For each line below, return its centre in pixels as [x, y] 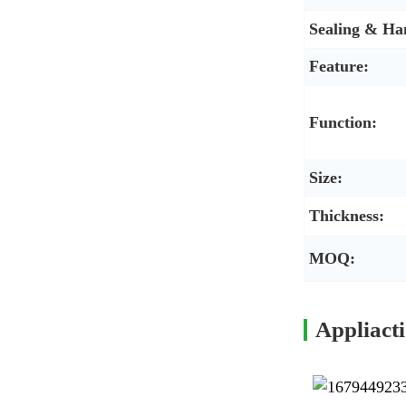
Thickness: [346, 215]
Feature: [338, 66]
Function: [343, 122]
